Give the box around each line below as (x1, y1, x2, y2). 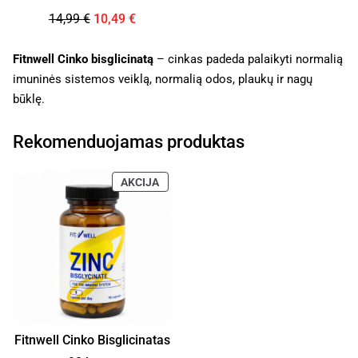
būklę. (13, 92, 45, 107)
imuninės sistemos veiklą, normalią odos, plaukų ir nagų (13, 72, 312, 87)
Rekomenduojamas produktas (13, 132, 245, 153)
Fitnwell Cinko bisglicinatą (13, 52, 153, 67)
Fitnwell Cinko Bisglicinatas (14, 332, 170, 348)
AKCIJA (121, 175, 160, 189)
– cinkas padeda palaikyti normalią (153, 52, 343, 67)
